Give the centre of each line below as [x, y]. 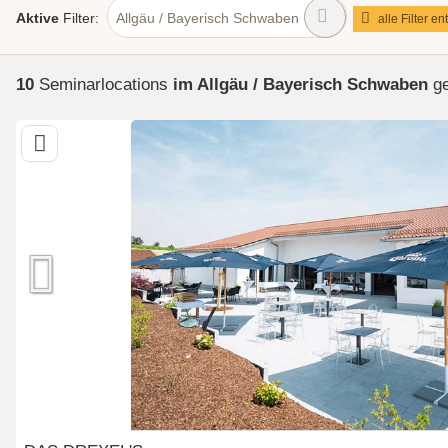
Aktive [37, 18]
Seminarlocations [103, 84]
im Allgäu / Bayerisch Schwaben [300, 84]
